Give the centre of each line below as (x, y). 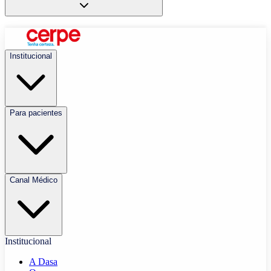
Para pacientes (36, 113)
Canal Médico (34, 180)
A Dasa (43, 262)
